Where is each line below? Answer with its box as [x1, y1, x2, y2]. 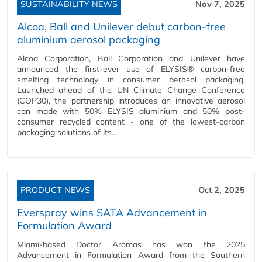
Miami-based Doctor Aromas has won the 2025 [17, 239, 245, 250]
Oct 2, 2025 [198, 185, 245, 196]
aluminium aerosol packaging [17, 33, 160, 47]
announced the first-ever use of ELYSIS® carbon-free [17, 64, 245, 75]
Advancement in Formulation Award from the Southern [17, 250, 245, 261]
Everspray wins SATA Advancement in [17, 206, 207, 220]
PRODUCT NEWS [20, 185, 90, 196]
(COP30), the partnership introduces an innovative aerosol [17, 95, 245, 106]
